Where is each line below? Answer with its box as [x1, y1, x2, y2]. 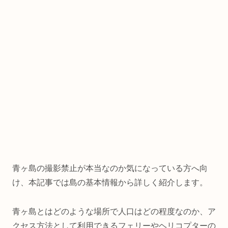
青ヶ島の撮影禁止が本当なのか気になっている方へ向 [12, 164, 208, 173]
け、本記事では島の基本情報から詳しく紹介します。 [12, 178, 208, 187]
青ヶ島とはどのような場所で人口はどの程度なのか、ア [12, 207, 216, 216]
